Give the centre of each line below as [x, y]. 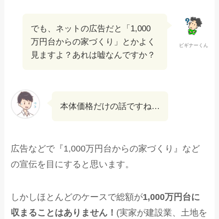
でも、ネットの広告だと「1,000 [91, 28]
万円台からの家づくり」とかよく [93, 42]
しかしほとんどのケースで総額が [77, 197]
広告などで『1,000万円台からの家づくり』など [106, 148]
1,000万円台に [172, 197]
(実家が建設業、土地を [162, 213]
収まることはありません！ [64, 213]
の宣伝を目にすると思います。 [73, 164]
